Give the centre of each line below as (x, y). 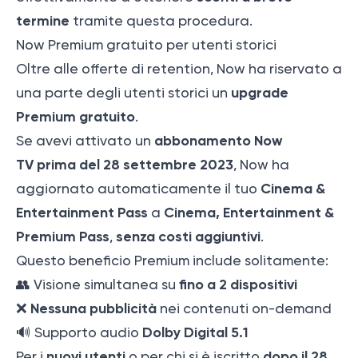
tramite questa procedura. (161, 21)
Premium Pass (63, 237)
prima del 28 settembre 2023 (135, 165)
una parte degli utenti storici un (123, 93)
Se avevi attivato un (85, 141)
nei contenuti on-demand (244, 309)
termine (43, 21)
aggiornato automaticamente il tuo (138, 189)
